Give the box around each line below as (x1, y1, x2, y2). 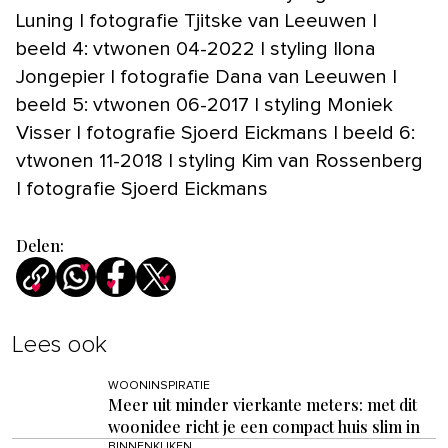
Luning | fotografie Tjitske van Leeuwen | (16, 10, 377, 31)
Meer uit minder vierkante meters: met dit (108, 393, 417, 415)
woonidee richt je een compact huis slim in (108, 415, 420, 437)
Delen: (16, 234, 64, 256)
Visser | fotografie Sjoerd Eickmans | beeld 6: (16, 122, 415, 143)
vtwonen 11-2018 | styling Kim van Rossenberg (16, 150, 423, 171)
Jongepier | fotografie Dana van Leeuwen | (16, 66, 397, 87)
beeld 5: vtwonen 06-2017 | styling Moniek (16, 94, 393, 115)
